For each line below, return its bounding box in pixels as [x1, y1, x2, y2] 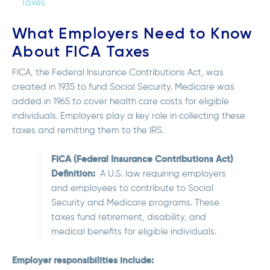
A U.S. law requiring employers [95, 169, 226, 179]
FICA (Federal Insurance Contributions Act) [51, 155, 233, 165]
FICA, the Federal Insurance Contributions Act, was [12, 68, 224, 78]
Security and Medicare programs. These [51, 198, 219, 208]
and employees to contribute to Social [51, 184, 213, 193]
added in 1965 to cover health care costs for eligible [12, 97, 229, 107]
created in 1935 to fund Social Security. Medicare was [12, 83, 234, 92]
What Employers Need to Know [12, 24, 253, 43]
